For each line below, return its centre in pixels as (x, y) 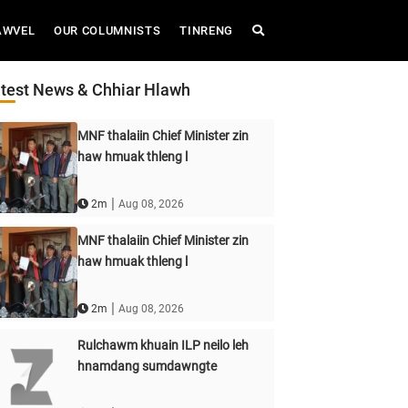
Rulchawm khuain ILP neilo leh (163, 345)
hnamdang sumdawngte (147, 366)
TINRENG (206, 31)
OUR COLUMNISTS (107, 31)
